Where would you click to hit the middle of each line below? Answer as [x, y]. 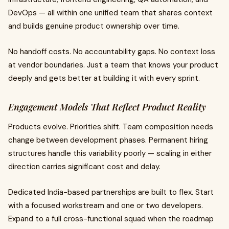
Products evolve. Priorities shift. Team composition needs [111, 127]
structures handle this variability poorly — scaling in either [110, 153]
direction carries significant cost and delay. [84, 166]
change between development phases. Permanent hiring [108, 140]
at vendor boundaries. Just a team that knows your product [113, 65]
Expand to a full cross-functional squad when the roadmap [111, 219]
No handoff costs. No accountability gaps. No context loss [112, 51]
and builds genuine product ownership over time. [94, 26]
